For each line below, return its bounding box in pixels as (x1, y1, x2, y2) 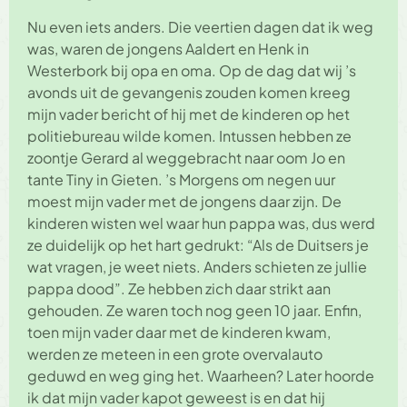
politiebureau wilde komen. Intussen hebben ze (27, 125, 352, 145)
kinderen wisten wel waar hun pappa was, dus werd (27, 213, 375, 233)
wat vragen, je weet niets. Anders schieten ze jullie (27, 256, 367, 276)
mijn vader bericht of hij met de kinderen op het (27, 104, 350, 124)
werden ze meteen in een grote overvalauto (27, 343, 323, 363)
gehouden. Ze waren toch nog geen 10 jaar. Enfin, (27, 300, 362, 320)
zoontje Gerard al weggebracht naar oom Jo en (27, 147, 345, 167)
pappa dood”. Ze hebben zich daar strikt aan (27, 278, 331, 298)
